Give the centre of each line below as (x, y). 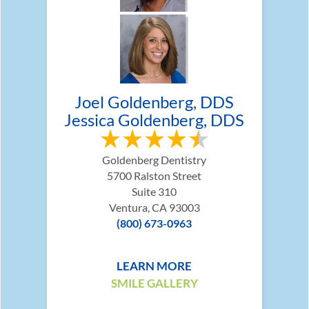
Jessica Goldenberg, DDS (154, 120)
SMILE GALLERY (154, 283)
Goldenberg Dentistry (154, 160)
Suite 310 (154, 191)
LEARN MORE (154, 266)
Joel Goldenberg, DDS (154, 102)
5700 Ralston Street (154, 176)
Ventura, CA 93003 (154, 207)
